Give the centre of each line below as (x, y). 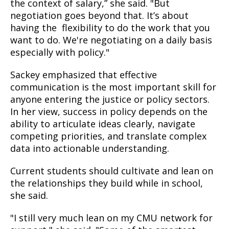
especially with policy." (60, 52)
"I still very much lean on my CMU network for (111, 218)
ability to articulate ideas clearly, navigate (103, 124)
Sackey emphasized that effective (84, 75)
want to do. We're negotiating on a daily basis (111, 40)
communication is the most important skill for (113, 87)
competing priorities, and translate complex (108, 136)
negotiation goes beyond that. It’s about (99, 15)
